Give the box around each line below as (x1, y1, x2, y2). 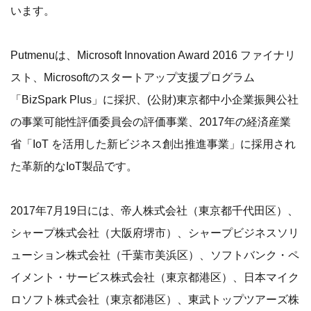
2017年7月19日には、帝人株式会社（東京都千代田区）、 (10, 204, 299, 217)
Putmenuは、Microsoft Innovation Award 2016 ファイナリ (10, 49, 296, 61)
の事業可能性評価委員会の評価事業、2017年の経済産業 (10, 115, 291, 128)
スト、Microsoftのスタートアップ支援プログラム (10, 71, 255, 83)
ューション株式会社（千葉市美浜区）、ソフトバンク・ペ (10, 249, 299, 261)
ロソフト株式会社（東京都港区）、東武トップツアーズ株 (10, 293, 299, 305)
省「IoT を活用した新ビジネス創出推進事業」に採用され (10, 137, 296, 150)
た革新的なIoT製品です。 (10, 160, 137, 172)
